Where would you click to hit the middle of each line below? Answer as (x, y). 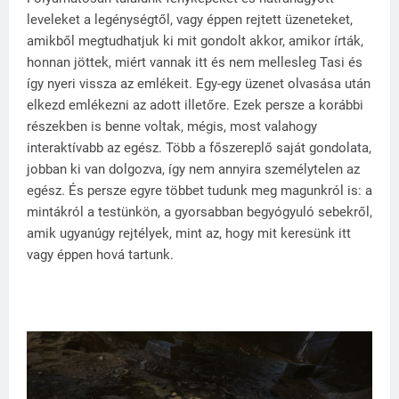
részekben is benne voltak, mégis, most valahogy (172, 126)
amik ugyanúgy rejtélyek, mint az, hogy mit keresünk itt (189, 233)
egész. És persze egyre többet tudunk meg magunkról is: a (199, 191)
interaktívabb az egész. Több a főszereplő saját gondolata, (199, 148)
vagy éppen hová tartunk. (100, 255)
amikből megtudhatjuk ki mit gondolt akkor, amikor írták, (195, 41)
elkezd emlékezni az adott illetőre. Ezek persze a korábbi (195, 105)
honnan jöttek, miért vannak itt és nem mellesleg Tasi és (195, 62)
